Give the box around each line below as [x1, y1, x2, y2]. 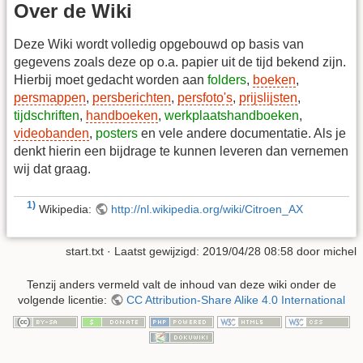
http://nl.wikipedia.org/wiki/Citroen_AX [111, 202, 304, 216]
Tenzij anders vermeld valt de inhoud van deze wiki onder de [27, 278, 336, 291]
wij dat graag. [14, 162, 91, 177]
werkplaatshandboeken [164, 109, 299, 123]
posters [96, 126, 138, 141]
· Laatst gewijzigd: [104, 244, 203, 258]
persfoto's [177, 91, 233, 105]
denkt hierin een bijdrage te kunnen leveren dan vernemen [14, 144, 348, 159]
